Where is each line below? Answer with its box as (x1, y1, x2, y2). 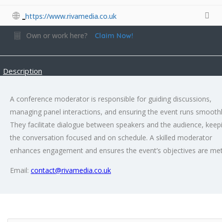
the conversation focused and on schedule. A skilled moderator (10, 132, 212, 142)
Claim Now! (95, 31, 133, 40)
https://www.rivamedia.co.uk (25, 11, 116, 21)
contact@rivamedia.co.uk (31, 165, 111, 175)
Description (3, 65, 42, 76)
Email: (10, 165, 31, 175)
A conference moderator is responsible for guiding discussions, (10, 94, 212, 104)
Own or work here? (26, 30, 88, 40)
